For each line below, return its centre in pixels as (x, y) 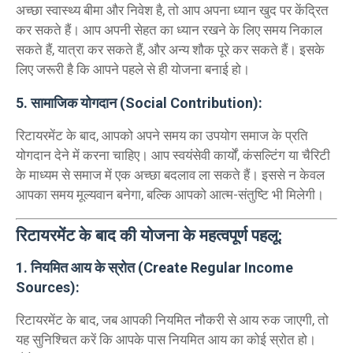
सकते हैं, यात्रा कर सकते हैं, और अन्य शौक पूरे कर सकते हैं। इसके (170, 49)
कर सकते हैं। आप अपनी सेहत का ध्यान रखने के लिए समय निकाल (169, 30)
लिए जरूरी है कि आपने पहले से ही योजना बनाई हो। (133, 69)
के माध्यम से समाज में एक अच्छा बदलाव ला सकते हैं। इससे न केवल (170, 175)
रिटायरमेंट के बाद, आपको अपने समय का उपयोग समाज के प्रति (162, 135)
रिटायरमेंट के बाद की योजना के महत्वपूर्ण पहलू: (149, 236)
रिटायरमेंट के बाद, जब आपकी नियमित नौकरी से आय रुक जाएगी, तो (172, 320)
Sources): (48, 288)
